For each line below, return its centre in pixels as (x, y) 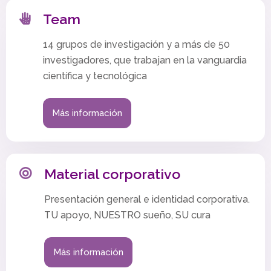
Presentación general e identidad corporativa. (147, 200)
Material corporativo (114, 174)
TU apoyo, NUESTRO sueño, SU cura (127, 215)
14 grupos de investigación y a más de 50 (136, 45)
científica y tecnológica (95, 76)
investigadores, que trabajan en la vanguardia (145, 60)
